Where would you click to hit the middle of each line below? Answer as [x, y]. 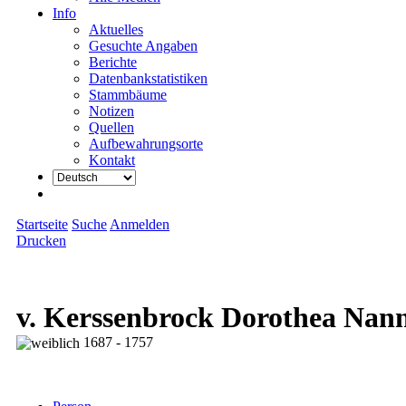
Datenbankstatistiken [148, 78]
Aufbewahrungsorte [146, 144]
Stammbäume [128, 95]
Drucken [41, 241]
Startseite [42, 224]
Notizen [111, 111]
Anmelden [140, 224]
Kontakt [112, 160]
